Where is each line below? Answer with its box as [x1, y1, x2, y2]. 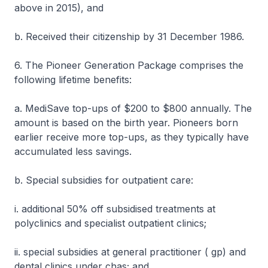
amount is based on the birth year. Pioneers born [14, 117, 238, 129]
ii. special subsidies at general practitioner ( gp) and [14, 246, 246, 258]
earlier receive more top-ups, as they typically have [14, 131, 249, 143]
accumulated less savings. [14, 145, 132, 157]
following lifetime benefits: [14, 74, 132, 86]
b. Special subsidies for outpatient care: [14, 174, 193, 186]
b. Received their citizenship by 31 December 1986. [14, 31, 244, 42]
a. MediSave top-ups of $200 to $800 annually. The [14, 102, 252, 114]
